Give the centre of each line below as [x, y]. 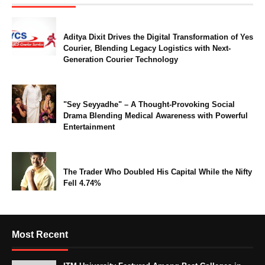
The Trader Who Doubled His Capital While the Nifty [158, 172]
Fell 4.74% [82, 183]
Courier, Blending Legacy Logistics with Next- [147, 48]
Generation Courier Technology [121, 59]
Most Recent [40, 234]
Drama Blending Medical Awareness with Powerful [156, 115]
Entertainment [89, 127]
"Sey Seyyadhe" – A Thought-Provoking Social [149, 104]
